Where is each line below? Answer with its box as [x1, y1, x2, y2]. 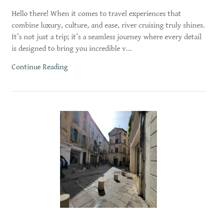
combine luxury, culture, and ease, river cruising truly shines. [12, 21, 205, 30]
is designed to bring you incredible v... [12, 44, 132, 53]
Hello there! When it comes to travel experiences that [12, 9, 181, 18]
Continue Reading [12, 62, 68, 72]
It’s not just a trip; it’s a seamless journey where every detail [12, 32, 201, 42]
